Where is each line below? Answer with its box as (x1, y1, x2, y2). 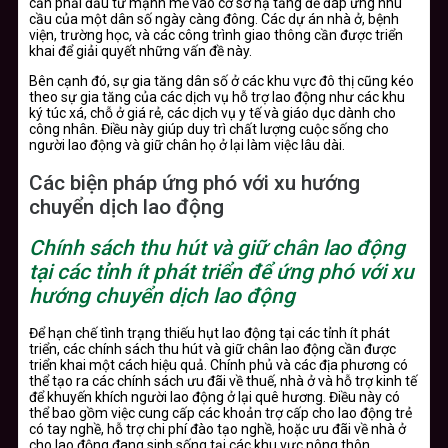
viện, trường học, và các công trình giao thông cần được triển (29, 27, 403, 44)
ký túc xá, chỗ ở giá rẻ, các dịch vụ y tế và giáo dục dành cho (29, 105, 396, 122)
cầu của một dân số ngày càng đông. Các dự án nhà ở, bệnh (29, 11, 399, 28)
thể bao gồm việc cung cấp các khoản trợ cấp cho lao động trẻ (29, 405, 412, 422)
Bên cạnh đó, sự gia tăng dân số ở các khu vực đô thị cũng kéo (29, 73, 414, 90)
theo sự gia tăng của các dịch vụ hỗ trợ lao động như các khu (29, 89, 405, 106)
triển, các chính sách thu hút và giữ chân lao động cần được (29, 341, 396, 358)
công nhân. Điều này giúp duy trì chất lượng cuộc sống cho (29, 121, 389, 138)
